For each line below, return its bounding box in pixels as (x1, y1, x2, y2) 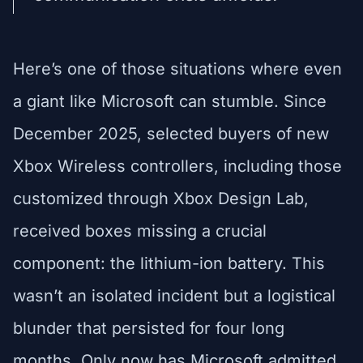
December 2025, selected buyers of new (13, 123, 329, 143)
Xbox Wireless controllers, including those (13, 156, 342, 176)
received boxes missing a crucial (13, 220, 267, 241)
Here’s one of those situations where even (13, 58, 342, 79)
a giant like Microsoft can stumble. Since (13, 91, 327, 111)
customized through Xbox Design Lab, (13, 188, 309, 208)
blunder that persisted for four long (13, 318, 284, 338)
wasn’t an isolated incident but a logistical (13, 285, 335, 305)
